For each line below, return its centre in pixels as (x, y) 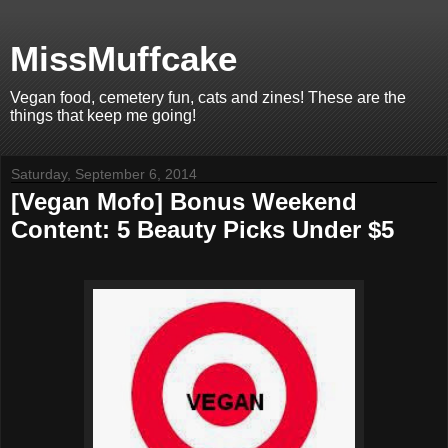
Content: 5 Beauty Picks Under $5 (202, 229)
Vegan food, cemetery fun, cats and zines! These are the (208, 97)
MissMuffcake (123, 59)
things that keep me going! (103, 115)
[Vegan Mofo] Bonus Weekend (184, 201)
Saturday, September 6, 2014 (104, 174)
